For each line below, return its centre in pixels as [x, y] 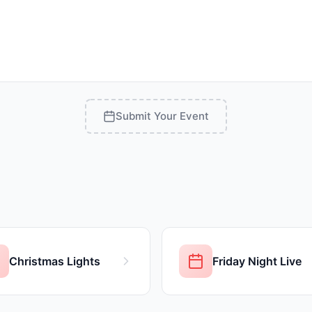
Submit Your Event [162, 116]
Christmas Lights [55, 261]
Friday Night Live [257, 261]
